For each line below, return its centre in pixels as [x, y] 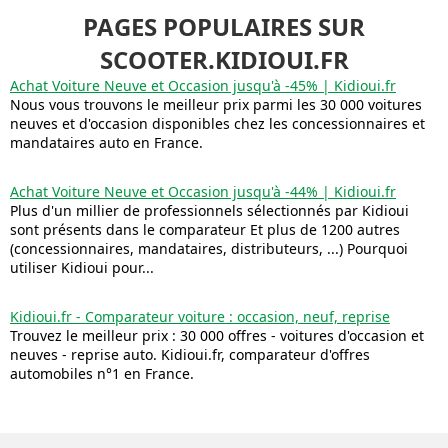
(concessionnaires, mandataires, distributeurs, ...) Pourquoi [209, 248]
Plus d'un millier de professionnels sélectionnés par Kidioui [209, 210]
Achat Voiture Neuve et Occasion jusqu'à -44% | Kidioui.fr [203, 191]
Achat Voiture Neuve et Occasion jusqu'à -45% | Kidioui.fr [203, 85]
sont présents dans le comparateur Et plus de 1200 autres [205, 229]
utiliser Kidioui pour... [82, 267]
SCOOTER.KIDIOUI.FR [224, 59]
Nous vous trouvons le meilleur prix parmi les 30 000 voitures [216, 104]
